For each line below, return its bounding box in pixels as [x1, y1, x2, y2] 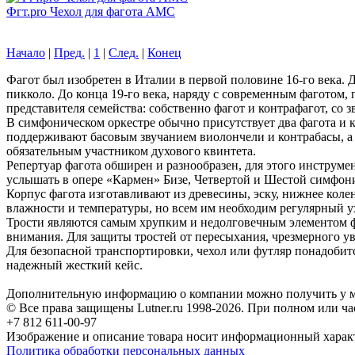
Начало [6, 45, 45, 59]
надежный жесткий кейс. [6, 258, 143, 272]
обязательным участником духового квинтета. [6, 143, 256, 158]
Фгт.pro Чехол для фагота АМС [6, 4, 175, 18]
